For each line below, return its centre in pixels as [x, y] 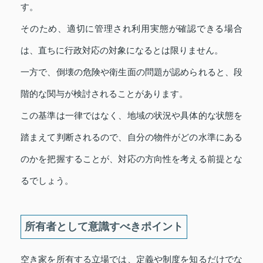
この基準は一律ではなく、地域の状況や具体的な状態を [131, 115]
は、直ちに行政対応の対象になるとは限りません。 [122, 50]
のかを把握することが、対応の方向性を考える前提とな [131, 159]
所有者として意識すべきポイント [104, 226]
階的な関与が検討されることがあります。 [104, 93]
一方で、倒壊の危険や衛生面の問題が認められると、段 [131, 72]
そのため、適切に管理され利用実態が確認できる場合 [131, 28]
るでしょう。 [47, 180]
